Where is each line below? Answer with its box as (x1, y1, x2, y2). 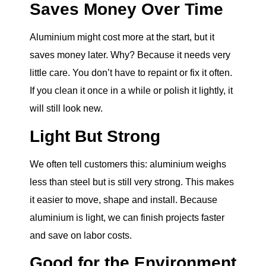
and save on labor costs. (30, 230, 132, 240)
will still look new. (30, 103, 103, 114)
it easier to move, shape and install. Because (30, 194, 217, 205)
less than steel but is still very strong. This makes (30, 176, 234, 187)
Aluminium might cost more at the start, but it (30, 32, 214, 43)
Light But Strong (30, 126, 160, 145)
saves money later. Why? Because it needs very (30, 50, 230, 61)
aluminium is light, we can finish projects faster (30, 212, 224, 223)
